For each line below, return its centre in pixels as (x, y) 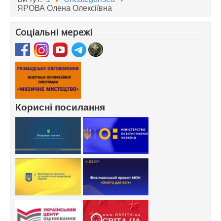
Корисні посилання (61, 107)
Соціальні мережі (54, 32)
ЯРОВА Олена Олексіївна (65, 8)
